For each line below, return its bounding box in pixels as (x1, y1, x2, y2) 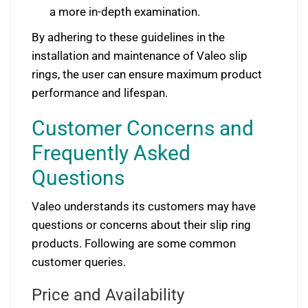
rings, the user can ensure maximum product (32, 67, 262, 82)
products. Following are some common (32, 236, 236, 251)
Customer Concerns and (32, 116, 254, 141)
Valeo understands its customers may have (32, 199, 256, 214)
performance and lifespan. (32, 86, 168, 100)
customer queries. (32, 255, 126, 269)
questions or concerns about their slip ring (32, 218, 251, 232)
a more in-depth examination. (49, 5, 200, 19)
